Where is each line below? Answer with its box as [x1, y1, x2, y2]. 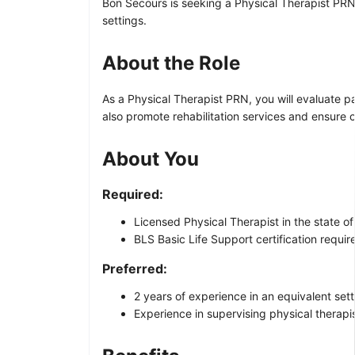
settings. [102, 13, 147, 27]
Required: [102, 185, 163, 202]
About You [102, 147, 199, 170]
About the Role [102, 51, 240, 74]
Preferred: [102, 260, 167, 277]
